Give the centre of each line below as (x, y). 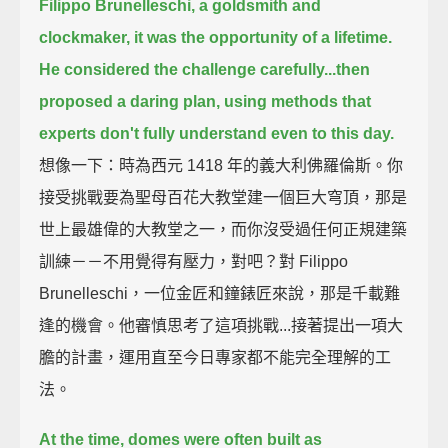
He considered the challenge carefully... (188, 69)
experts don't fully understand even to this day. (217, 133)
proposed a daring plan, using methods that (205, 101)
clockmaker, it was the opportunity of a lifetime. (216, 37)
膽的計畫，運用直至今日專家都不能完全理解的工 (215, 357)
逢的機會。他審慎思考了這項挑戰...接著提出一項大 (221, 325)
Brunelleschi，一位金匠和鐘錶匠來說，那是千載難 (220, 293)
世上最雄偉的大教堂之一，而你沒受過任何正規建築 (223, 229)
